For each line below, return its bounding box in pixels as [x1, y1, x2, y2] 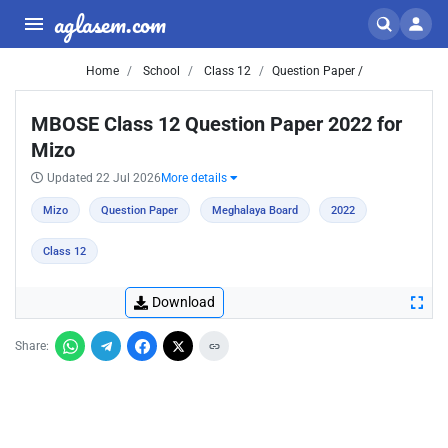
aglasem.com [54, 4, 166, 43]
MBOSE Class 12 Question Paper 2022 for [31, 112, 402, 136]
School [139, 64, 180, 78]
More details [161, 171, 230, 185]
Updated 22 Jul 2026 [47, 171, 161, 185]
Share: [15, 339, 49, 353]
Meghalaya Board [211, 204, 298, 217]
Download [152, 294, 215, 310]
